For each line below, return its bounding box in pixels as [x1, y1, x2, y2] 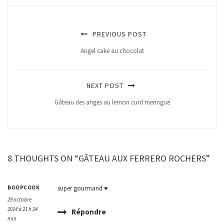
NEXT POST [86, 81, 125, 90]
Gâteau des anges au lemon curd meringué [54, 98, 170, 107]
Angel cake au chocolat [80, 46, 144, 55]
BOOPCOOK [7, 184, 39, 191]
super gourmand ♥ [57, 184, 108, 193]
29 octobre [7, 196, 31, 203]
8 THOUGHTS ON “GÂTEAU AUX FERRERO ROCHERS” [7, 152, 210, 164]
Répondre [71, 207, 106, 217]
